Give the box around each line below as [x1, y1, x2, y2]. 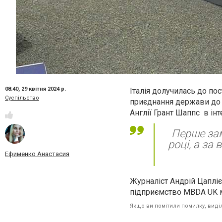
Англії [130, 108, 154, 117]
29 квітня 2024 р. [21, 86, 66, 92]
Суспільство [5, 95, 39, 101]
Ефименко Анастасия [5, 150, 69, 158]
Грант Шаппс [154, 108, 202, 117]
